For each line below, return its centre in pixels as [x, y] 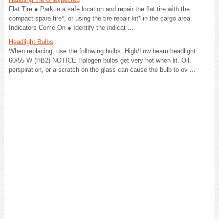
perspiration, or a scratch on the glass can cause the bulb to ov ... [102, 69]
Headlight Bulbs [31, 42]
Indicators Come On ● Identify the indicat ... [71, 27]
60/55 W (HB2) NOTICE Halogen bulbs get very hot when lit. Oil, [100, 60]
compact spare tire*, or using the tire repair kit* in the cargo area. [100, 18]
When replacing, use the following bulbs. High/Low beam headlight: [103, 51]
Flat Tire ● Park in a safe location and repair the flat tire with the [99, 9]
